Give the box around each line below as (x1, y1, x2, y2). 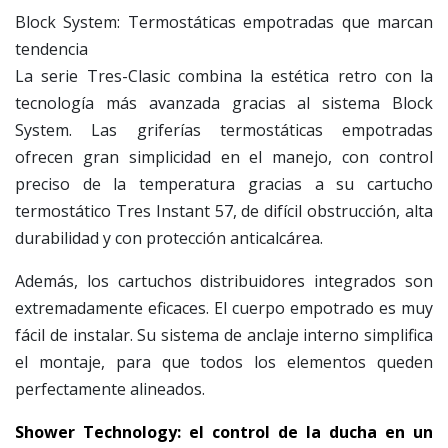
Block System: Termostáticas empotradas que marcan (15, 11, 433, 34)
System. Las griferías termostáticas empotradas (15, 119, 433, 142)
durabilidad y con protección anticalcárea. (15, 227, 323, 250)
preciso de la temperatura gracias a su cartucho (15, 173, 433, 196)
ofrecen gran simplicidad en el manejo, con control (15, 146, 433, 169)
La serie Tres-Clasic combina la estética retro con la (15, 65, 433, 88)
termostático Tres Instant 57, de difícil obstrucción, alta (15, 200, 433, 223)
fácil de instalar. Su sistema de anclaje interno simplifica (15, 324, 433, 347)
